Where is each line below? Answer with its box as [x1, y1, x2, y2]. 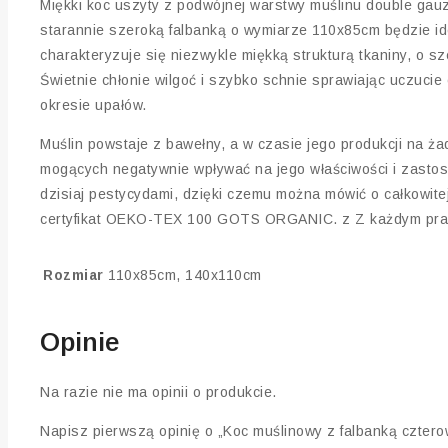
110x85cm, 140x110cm [108, 266, 262, 283]
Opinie [40, 327, 119, 358]
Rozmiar [43, 266, 104, 283]
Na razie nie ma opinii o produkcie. [40, 384, 277, 401]
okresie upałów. [40, 96, 147, 113]
